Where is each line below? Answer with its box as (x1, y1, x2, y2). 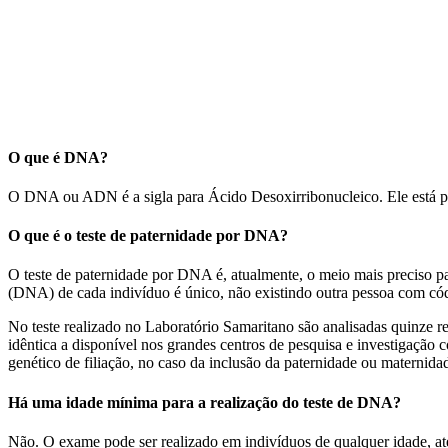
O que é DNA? (8, 148, 108, 166)
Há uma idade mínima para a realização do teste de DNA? (8, 393, 401, 411)
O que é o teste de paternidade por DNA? (8, 227, 288, 245)
